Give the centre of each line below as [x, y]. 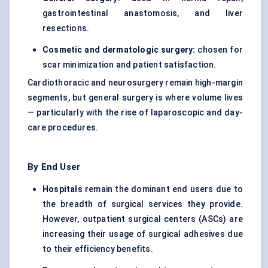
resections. [66, 28]
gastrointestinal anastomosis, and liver [143, 13]
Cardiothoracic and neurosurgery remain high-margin [135, 83]
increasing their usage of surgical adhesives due [143, 234]
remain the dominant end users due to [162, 189]
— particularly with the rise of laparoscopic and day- [135, 113]
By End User [54, 167]
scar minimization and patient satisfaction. [130, 65]
